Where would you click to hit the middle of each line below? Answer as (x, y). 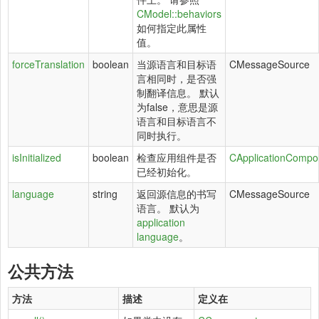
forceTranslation (48, 64)
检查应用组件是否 (177, 157)
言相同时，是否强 (177, 78)
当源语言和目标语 (177, 64)
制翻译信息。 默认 (178, 93)
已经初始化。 (167, 172)
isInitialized (37, 157)
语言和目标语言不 (177, 121)
